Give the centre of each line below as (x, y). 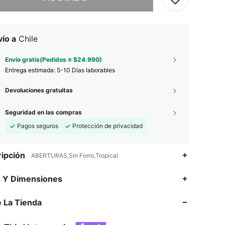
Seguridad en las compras (43, 112)
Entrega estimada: (31, 70)
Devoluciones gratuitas (39, 90)
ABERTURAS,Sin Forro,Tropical (75, 155)
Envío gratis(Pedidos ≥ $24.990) (53, 59)
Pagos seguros (38, 126)
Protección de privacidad (107, 126)
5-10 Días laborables (86, 70)
